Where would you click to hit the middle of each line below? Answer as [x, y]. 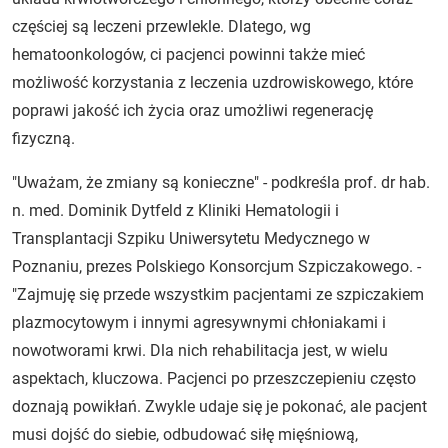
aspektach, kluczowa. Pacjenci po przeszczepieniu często [214, 378]
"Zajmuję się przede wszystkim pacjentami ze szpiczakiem [218, 294]
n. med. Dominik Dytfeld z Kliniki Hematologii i [175, 210]
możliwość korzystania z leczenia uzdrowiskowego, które [212, 82]
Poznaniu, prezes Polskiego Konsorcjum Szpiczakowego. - [216, 266]
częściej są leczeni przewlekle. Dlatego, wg [161, 26]
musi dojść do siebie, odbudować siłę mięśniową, [185, 434]
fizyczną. [43, 138]
